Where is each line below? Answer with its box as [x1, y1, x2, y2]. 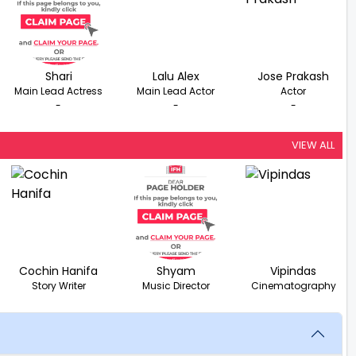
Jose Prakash [257, 68, 330, 84]
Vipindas [270, 262, 317, 279]
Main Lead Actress [14, 83, 103, 98]
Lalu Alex [152, 68, 199, 84]
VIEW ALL [292, 137, 335, 153]
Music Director [141, 278, 210, 292]
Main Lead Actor [137, 83, 215, 98]
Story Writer [31, 278, 86, 292]
